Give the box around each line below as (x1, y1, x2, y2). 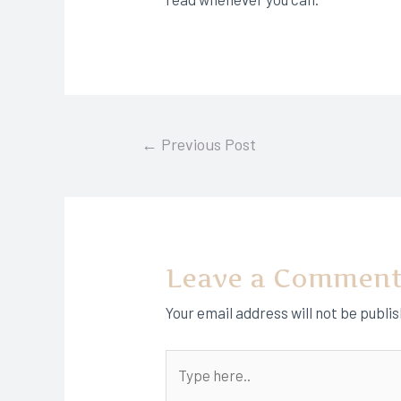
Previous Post (157, 133, 256, 154)
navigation (114, 156, 183, 175)
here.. (165, 380, 203, 399)
